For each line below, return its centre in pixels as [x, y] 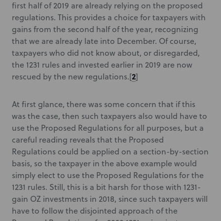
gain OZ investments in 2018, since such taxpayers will [110, 199]
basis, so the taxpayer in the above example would [104, 163]
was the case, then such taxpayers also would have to [110, 116]
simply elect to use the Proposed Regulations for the [108, 175]
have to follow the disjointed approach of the [95, 211]
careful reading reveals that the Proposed [88, 140]
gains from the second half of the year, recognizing [105, 29]
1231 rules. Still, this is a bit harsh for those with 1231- [106, 187]
